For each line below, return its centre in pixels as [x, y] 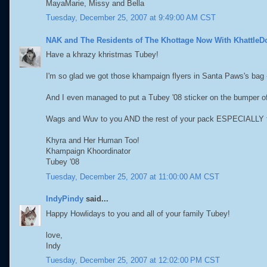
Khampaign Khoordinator [88, 151]
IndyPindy [65, 199]
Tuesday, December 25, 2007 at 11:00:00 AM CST [133, 176]
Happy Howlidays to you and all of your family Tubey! [138, 213]
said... [96, 199]
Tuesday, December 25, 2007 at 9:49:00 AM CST [131, 18]
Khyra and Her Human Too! [93, 140]
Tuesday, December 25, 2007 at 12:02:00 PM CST [133, 260]
